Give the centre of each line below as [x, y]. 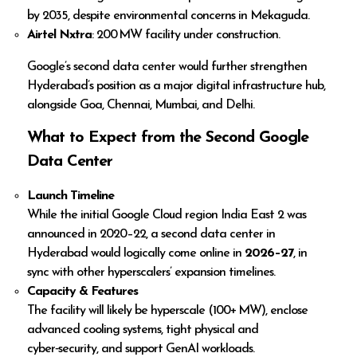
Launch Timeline [71, 196]
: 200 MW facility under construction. [186, 35]
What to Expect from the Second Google [168, 137]
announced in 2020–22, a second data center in [151, 234]
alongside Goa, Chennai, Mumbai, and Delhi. [141, 105]
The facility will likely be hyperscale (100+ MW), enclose [168, 310]
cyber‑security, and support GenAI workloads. [141, 349]
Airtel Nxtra [60, 35]
